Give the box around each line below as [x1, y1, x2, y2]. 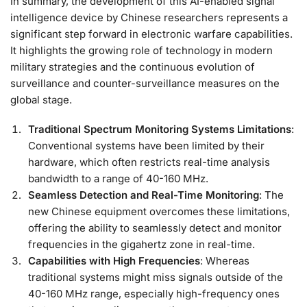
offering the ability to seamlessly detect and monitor [28, 221, 282, 235]
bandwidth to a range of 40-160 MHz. [28, 172, 208, 186]
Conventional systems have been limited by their [28, 139, 265, 153]
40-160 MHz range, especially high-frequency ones [28, 287, 280, 301]
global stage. [10, 93, 72, 106]
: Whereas [200, 254, 249, 268]
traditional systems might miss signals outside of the [28, 271, 283, 284]
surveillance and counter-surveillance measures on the [10, 76, 280, 90]
